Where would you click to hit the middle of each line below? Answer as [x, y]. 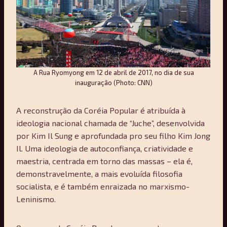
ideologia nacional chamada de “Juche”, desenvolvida [110, 123]
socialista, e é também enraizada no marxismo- [103, 186]
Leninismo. [36, 199]
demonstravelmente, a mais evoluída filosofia [99, 173]
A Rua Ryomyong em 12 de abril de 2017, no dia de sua [113, 72]
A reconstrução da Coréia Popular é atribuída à [101, 110]
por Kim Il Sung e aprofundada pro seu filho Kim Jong [113, 135]
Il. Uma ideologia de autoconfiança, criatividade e [105, 148]
